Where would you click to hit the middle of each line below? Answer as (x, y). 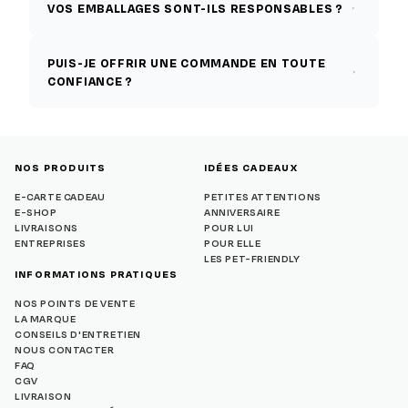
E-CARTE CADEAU (60, 197)
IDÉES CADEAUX (252, 168)
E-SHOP (36, 213)
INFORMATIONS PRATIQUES (97, 275)
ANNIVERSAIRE (242, 213)
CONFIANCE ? (90, 82)
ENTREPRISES (51, 244)
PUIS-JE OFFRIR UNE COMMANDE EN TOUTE (187, 63)
